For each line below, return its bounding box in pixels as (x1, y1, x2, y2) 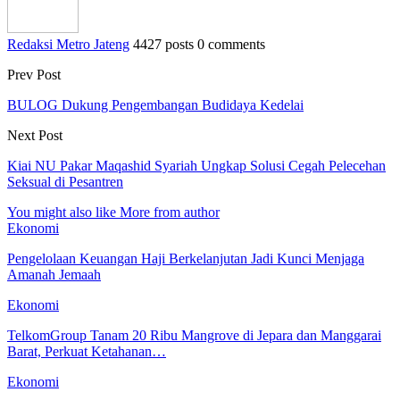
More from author (120, 204, 220, 220)
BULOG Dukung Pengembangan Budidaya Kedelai (7, 96, 304, 112)
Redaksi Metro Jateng (7, 36, 129, 52)
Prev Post (7, 66, 61, 82)
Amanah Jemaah (7, 266, 101, 282)
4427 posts (133, 36, 194, 52)
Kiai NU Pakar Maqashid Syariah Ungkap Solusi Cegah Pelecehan (7, 157, 386, 173)
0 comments (197, 36, 265, 52)
